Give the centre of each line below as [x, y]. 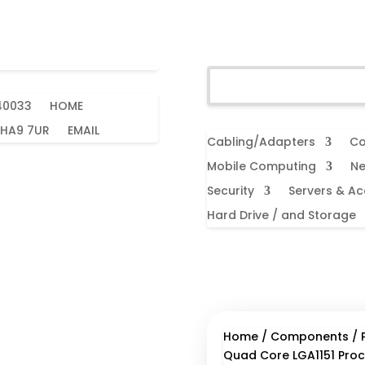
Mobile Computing [261, 167]
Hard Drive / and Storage [281, 215]
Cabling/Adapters [261, 142]
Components [309, 336]
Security [230, 191]
